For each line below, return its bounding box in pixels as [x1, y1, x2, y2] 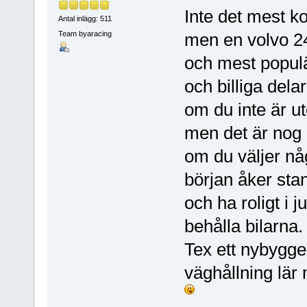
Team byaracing [58, 29, 112, 38]
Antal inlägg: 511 [58, 14, 112, 23]
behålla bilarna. [184, 216, 303, 236]
